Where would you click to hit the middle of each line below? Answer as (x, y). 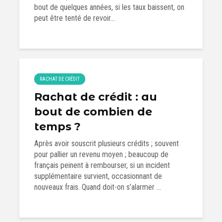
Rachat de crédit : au (96, 97)
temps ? (57, 127)
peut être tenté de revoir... (75, 18)
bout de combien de (93, 112)
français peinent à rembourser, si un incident (102, 165)
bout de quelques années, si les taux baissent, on (109, 7)
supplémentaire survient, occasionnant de (98, 176)
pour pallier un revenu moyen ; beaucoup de (101, 154)
